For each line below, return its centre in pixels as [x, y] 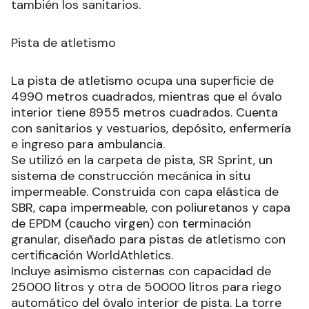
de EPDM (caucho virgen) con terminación [131, 223]
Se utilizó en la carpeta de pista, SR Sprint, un [142, 160]
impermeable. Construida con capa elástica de [145, 191]
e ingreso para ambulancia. [88, 144]
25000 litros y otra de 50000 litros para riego [146, 287]
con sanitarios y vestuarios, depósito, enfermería [151, 128]
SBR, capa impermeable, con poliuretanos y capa [151, 207]
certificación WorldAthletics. [92, 255]
